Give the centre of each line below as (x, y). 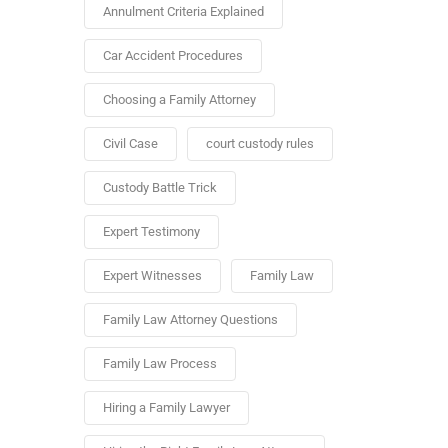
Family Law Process (159, 363)
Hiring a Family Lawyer (166, 407)
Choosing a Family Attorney (179, 99)
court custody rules (259, 143)
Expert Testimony (151, 231)
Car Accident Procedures (172, 55)
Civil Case (130, 143)
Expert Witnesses (152, 275)
